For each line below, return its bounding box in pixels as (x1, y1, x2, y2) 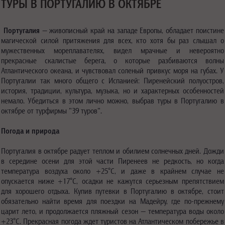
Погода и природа (1, 126, 60, 135)
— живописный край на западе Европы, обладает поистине (39, 26, 224, 35)
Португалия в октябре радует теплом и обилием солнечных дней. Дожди (1, 146, 224, 155)
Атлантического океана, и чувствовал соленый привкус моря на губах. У (1, 66, 224, 75)
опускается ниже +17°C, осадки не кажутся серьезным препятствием (1, 176, 224, 185)
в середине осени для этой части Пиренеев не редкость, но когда (1, 156, 224, 165)
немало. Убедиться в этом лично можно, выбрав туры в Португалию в (1, 96, 224, 105)
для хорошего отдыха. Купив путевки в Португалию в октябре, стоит (1, 186, 224, 195)
